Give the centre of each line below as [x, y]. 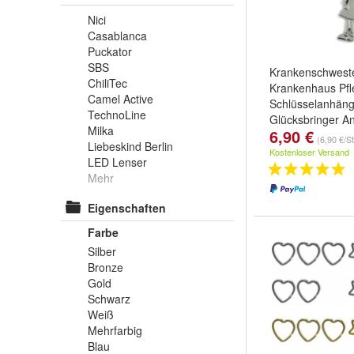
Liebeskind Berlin [130, 146]
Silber [102, 251]
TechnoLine [117, 115]
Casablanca [117, 36]
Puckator [110, 51]
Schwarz [109, 299]
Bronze [105, 267]
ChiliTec [107, 83]
